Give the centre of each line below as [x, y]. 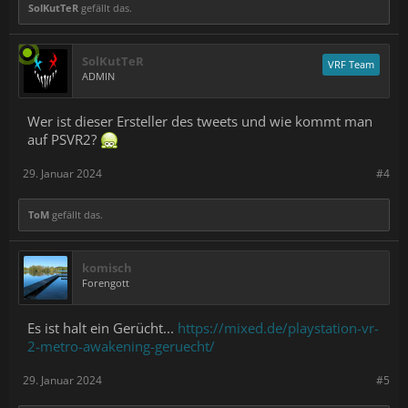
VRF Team [351, 64]
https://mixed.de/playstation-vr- [278, 328]
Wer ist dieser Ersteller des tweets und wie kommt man [200, 121]
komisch [107, 268]
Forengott [106, 283]
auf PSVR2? [64, 139]
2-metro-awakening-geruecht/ [121, 346]
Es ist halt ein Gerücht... [102, 328]
